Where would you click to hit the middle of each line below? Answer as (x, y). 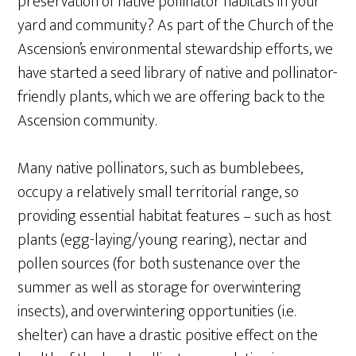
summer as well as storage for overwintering (160, 288)
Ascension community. (89, 121)
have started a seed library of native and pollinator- (178, 73)
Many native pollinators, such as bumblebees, (161, 168)
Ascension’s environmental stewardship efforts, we (176, 49)
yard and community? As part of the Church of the (176, 25)
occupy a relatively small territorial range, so (159, 192)
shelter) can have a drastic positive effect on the (168, 335)
